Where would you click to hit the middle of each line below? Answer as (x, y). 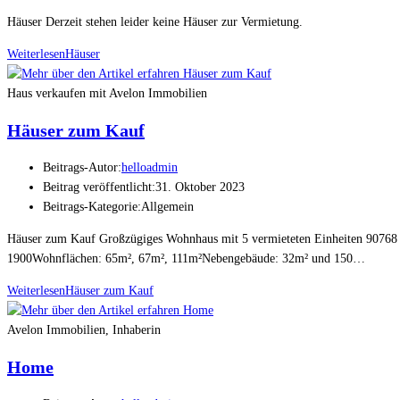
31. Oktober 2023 (200, 187)
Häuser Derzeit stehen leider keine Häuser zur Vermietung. (155, 21)
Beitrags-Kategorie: (92, 206)
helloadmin (150, 167)
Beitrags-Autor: (82, 167)
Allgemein (167, 206)
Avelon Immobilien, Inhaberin (84, 329)
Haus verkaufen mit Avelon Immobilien (107, 93)
